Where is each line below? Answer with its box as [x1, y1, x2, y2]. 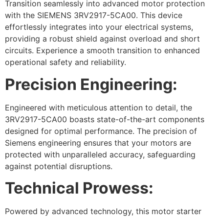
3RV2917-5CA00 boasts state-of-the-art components [5, 114, 204, 124]
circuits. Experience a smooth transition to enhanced [5, 45, 200, 56]
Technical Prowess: [5, 178, 153, 198]
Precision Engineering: [5, 74, 177, 94]
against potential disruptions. [5, 161, 112, 171]
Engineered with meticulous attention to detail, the [5, 102, 192, 112]
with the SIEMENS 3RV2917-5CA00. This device [5, 10, 182, 21]
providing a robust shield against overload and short [5, 34, 200, 44]
